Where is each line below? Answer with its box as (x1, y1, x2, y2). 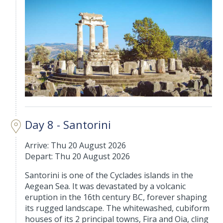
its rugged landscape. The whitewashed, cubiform (25, 202, 210, 214)
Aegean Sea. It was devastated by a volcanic (25, 180, 186, 192)
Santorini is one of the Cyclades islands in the (25, 169, 194, 181)
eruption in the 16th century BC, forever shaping (25, 191, 208, 203)
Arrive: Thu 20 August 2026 (25, 139, 126, 151)
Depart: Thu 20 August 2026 (25, 150, 130, 162)
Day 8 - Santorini (25, 116, 111, 132)
